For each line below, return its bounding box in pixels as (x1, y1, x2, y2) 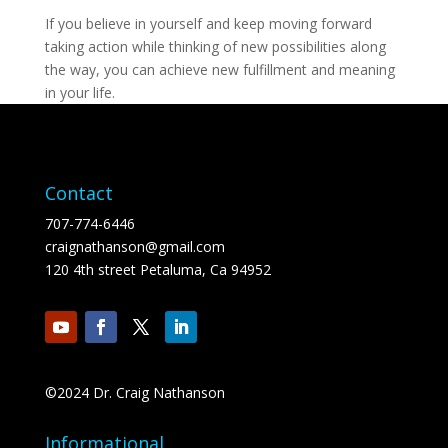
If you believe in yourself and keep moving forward (44, 14, 372, 33)
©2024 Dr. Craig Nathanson (44, 383, 225, 402)
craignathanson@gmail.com (44, 237, 225, 256)
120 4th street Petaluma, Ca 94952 (44, 260, 271, 279)
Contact (44, 181, 113, 205)
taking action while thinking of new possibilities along (44, 37, 386, 56)
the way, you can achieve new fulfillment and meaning (44, 60, 395, 79)
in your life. (44, 83, 115, 102)
